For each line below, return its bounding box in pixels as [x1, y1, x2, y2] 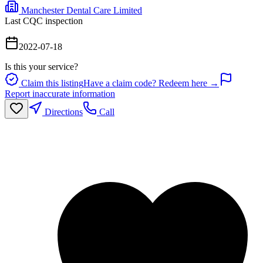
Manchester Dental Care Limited [21, 5, 142, 15]
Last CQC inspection [5, 15, 83, 26]
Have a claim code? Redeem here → [83, 77, 219, 88]
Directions [42, 106, 83, 117]
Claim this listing [19, 77, 83, 88]
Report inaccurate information [5, 88, 115, 99]
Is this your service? [5, 61, 78, 72]
